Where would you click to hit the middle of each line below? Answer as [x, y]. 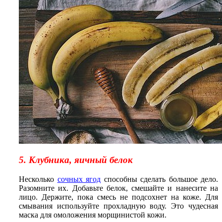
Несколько [38, 179]
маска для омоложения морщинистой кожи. [93, 215]
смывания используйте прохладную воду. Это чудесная [118, 206]
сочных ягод [79, 179]
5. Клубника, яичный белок [76, 160]
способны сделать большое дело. [159, 179]
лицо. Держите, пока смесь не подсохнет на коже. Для [118, 197]
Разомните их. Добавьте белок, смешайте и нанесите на [118, 188]
